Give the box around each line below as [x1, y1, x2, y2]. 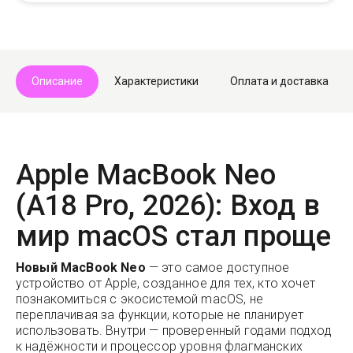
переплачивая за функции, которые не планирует [16, 307, 304, 322]
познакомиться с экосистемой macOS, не [16, 292, 263, 307]
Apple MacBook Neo [16, 158, 276, 191]
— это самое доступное [145, 260, 290, 275]
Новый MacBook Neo [16, 260, 146, 275]
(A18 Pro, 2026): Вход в [16, 189, 320, 222]
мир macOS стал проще [16, 220, 332, 253]
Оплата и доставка [230, 75, 329, 87]
